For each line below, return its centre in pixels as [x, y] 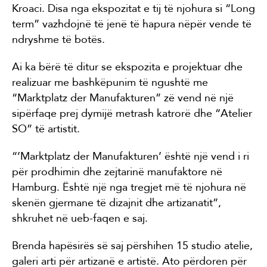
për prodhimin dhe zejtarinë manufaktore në [117, 171]
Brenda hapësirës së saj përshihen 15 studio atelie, [132, 245]
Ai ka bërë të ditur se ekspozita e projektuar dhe [127, 66]
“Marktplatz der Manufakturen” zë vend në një [123, 97]
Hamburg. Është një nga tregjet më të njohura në [129, 187]
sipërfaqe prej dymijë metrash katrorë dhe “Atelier [132, 113]
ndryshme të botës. [58, 39]
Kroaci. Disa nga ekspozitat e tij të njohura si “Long [133, 8]
